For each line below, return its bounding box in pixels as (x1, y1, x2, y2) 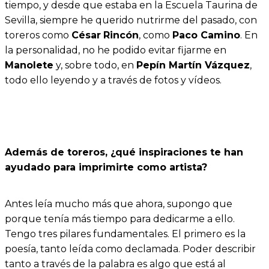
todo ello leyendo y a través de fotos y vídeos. (5, 74, 222, 86)
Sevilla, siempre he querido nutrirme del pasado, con (5, 14, 257, 26)
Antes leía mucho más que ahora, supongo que (5, 198, 232, 210)
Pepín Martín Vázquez (136, 59, 250, 71)
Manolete (5, 59, 53, 71)
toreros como (5, 29, 71, 41)
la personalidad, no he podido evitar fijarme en (5, 44, 226, 56)
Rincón (103, 29, 139, 41)
